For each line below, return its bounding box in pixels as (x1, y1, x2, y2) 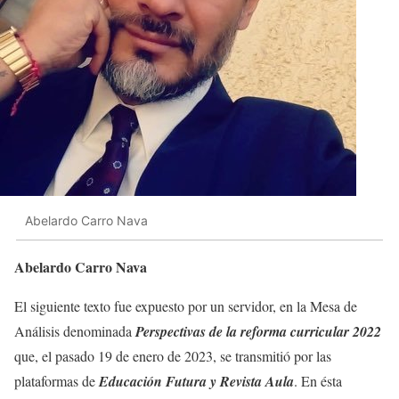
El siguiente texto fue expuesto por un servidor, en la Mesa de (14, 296, 357, 315)
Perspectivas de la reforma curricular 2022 (132, 321, 381, 341)
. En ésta (294, 370, 342, 390)
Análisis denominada (14, 321, 132, 340)
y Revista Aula (210, 370, 294, 391)
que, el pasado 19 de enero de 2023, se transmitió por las (14, 346, 331, 365)
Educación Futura (99, 370, 207, 391)
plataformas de (14, 370, 99, 390)
